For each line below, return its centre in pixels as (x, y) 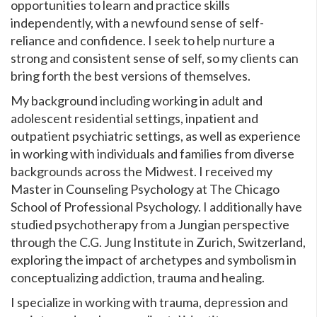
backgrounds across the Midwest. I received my (142, 171)
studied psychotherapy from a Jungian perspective (150, 224)
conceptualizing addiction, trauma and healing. (138, 277)
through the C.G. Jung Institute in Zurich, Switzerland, (158, 242)
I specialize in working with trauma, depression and (149, 302)
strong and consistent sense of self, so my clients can (155, 58)
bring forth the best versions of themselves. (131, 75)
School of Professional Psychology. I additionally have (156, 206)
